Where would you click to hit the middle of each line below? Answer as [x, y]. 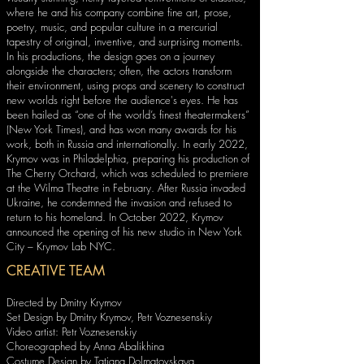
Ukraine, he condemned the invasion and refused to [119, 202]
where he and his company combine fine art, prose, [119, 12]
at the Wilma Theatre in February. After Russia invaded [126, 188]
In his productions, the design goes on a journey [110, 56]
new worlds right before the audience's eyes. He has [122, 100]
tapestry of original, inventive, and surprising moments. [125, 41]
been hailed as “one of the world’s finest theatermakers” [128, 115]
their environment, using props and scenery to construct [126, 85]
